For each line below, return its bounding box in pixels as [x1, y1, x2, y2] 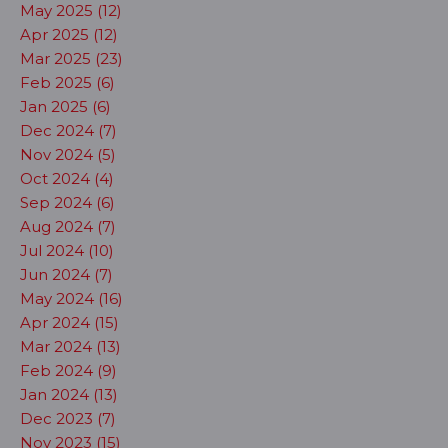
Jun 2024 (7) [20, 265, 113, 284]
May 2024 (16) [20, 289, 123, 308]
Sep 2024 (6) [20, 193, 115, 212]
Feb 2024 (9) [20, 361, 117, 380]
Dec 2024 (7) [20, 121, 117, 140]
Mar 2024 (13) [20, 337, 121, 356]
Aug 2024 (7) [20, 217, 116, 236]
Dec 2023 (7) [20, 409, 116, 428]
